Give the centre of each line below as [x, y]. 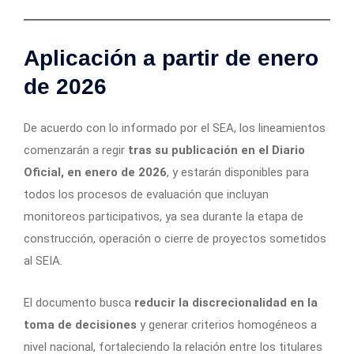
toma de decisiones [80, 325]
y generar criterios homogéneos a [227, 325]
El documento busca [79, 303]
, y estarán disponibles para [238, 173]
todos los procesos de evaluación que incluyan [146, 195]
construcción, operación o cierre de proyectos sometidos [175, 239]
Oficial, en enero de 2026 [95, 173]
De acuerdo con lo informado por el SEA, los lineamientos [175, 128]
